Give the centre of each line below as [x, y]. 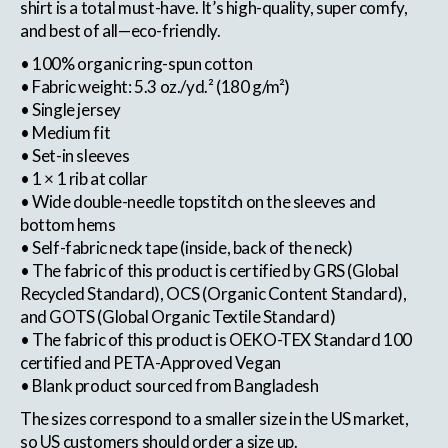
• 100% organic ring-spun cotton [136, 63]
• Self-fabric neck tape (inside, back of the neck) [186, 247]
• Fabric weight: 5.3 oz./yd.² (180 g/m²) [155, 86]
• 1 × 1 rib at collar [84, 178]
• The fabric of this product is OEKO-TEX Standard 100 [216, 339]
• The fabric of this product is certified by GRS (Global [209, 270]
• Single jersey [70, 109]
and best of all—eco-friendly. [120, 30]
